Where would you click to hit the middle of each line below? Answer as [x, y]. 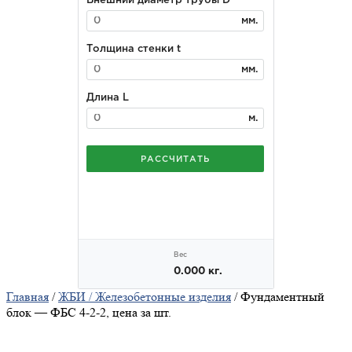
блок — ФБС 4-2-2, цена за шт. [89, 313]
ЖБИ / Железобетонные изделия [145, 297]
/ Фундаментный [278, 297]
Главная [27, 297]
